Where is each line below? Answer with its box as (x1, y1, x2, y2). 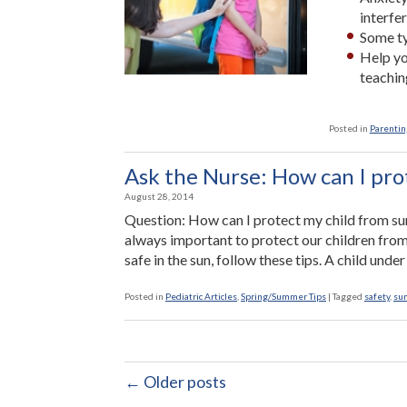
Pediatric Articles (165, 291, 237, 302)
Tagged (333, 291, 362, 302)
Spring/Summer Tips (241, 291, 326, 302)
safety (364, 291, 390, 302)
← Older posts (124, 372, 226, 392)
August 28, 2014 (124, 191, 194, 202)
